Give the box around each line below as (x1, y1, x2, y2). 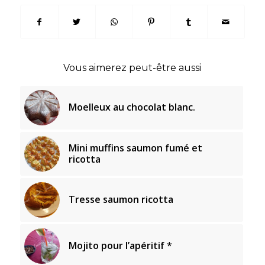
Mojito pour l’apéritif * (68, 239, 172, 253)
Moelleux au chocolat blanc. (68, 101, 195, 114)
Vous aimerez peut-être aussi (63, 62, 202, 74)
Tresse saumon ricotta (68, 193, 173, 206)
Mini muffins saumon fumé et (68, 141, 202, 155)
